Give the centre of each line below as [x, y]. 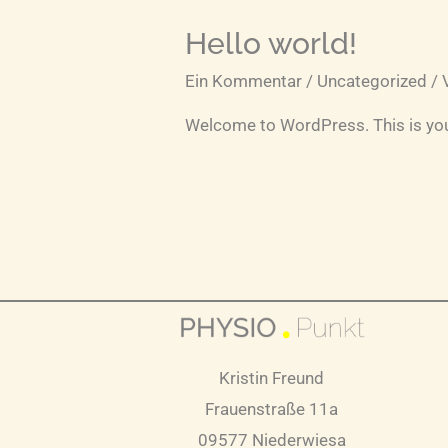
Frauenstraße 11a [272, 408]
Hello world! [271, 43]
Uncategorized [372, 80]
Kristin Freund [272, 377]
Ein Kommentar [244, 80]
